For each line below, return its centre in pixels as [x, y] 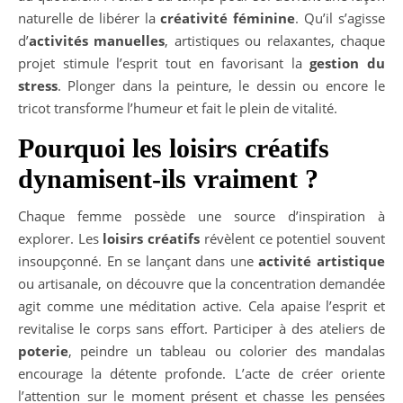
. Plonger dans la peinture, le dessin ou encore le [221, 85]
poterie [43, 350]
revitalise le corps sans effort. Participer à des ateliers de [201, 328]
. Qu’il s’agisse [340, 18]
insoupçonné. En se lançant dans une [139, 260]
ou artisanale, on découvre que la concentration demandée [201, 283]
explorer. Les [61, 238]
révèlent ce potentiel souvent [293, 238]
